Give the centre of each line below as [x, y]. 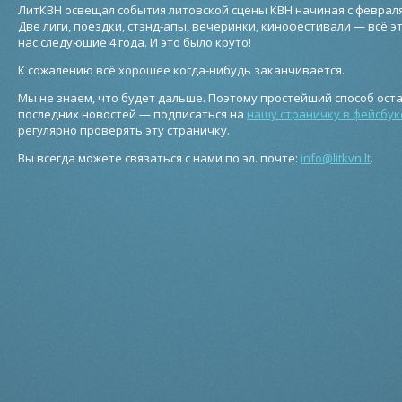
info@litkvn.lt [336, 158]
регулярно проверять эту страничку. [124, 130]
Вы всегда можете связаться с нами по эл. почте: [159, 158]
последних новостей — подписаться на [132, 114]
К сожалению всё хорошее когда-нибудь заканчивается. [181, 70]
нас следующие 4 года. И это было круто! [135, 42]
